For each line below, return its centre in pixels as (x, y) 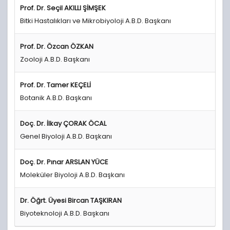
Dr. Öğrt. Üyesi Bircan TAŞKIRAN (71, 201)
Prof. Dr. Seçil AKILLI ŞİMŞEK (63, 8)
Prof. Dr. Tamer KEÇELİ (55, 85)
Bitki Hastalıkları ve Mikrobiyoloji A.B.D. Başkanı (95, 21)
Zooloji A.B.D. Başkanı (55, 59)
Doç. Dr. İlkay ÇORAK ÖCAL (63, 124)
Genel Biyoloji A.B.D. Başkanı (66, 136)
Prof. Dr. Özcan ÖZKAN (56, 47)
